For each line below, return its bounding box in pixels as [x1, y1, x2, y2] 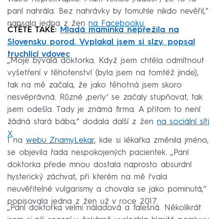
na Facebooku [88, 19, 143, 28]
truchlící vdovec [7, 50, 70, 59]
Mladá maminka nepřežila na [60, 25, 179, 34]
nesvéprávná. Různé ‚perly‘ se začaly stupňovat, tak [7, 93, 202, 102]
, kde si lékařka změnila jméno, [94, 136, 209, 145]
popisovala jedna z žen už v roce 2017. [7, 197, 157, 206]
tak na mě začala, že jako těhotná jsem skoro [7, 81, 182, 89]
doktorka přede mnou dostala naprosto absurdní [7, 160, 192, 169]
